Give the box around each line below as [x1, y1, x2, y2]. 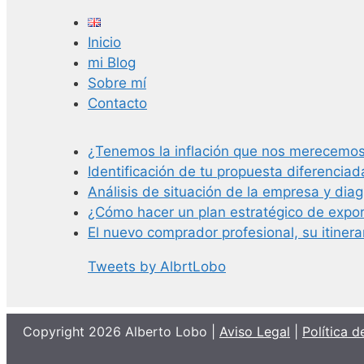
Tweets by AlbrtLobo [88, 258, 226, 275]
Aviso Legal [219, 323, 290, 340]
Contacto [88, 94, 147, 111]
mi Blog [88, 54, 136, 71]
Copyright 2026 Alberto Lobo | [23, 323, 219, 340]
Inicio [88, 33, 121, 50]
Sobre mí [88, 74, 146, 91]
